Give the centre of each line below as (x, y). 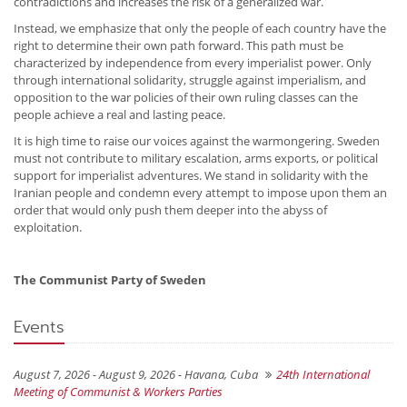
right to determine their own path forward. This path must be (179, 46)
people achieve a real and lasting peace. (121, 115)
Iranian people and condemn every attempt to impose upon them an (200, 193)
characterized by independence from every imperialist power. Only (193, 63)
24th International (323, 375)
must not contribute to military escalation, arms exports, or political (196, 159)
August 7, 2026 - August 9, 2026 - (99, 375)
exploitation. (48, 228)
